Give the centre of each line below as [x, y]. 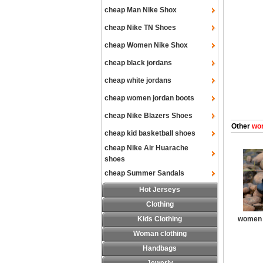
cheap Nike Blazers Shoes [149, 116]
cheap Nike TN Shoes [140, 28]
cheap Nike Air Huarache [146, 148]
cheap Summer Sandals [144, 173]
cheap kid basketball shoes [150, 133]
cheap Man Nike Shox [141, 10]
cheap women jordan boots [149, 98]
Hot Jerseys [160, 190]
